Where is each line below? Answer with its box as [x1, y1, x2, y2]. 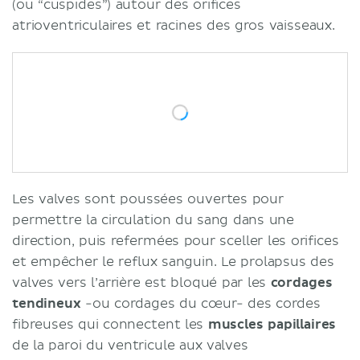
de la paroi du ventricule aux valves [12, 337, 248, 354]
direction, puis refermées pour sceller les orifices [12, 232, 339, 249]
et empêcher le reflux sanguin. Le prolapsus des [12, 253, 334, 270]
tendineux [12, 295, 81, 312]
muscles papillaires [207, 316, 337, 333]
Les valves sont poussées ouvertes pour [12, 190, 284, 207]
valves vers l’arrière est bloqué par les [12, 274, 271, 291]
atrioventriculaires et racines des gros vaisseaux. [12, 17, 335, 34]
